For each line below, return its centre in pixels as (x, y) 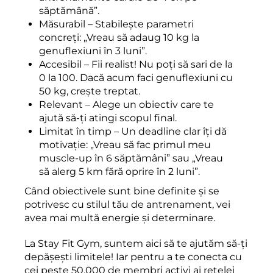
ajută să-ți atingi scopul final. (109, 118)
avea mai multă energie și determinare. (121, 218)
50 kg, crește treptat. (90, 91)
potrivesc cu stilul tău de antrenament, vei (127, 204)
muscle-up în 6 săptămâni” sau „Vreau (131, 158)
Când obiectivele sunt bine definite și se (122, 191)
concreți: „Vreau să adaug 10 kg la (119, 37)
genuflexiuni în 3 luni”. (93, 51)
